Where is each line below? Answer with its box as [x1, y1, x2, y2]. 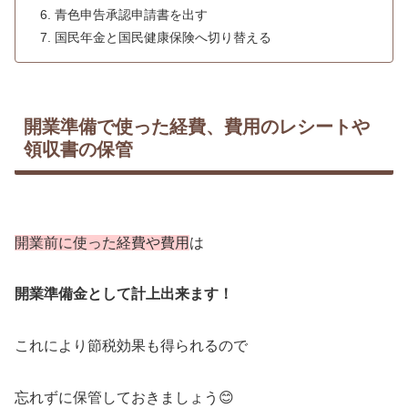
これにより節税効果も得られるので [15, 338, 248, 354]
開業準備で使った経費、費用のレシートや [24, 117, 370, 138]
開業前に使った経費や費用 [15, 234, 189, 250]
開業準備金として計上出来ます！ [15, 286, 233, 302]
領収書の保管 [24, 139, 133, 160]
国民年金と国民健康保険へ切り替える [55, 29, 272, 45]
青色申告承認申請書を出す [55, 6, 209, 22]
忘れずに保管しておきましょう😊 [15, 389, 234, 405]
